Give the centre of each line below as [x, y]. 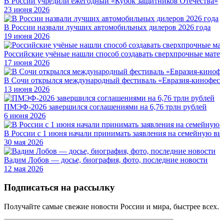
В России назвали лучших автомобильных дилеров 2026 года [107, 27]
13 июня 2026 [27, 89]
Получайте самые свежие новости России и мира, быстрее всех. [111, 207]
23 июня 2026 [27, 9]
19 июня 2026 [27, 36]
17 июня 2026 [27, 62]
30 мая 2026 [24, 142]
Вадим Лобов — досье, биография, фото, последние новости [106, 160]
